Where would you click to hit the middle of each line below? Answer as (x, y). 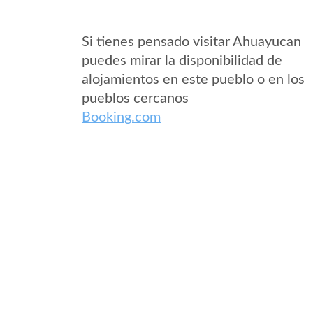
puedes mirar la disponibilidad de (182, 61)
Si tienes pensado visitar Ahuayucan (191, 42)
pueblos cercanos (135, 99)
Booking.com (121, 117)
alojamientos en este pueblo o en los (193, 80)
